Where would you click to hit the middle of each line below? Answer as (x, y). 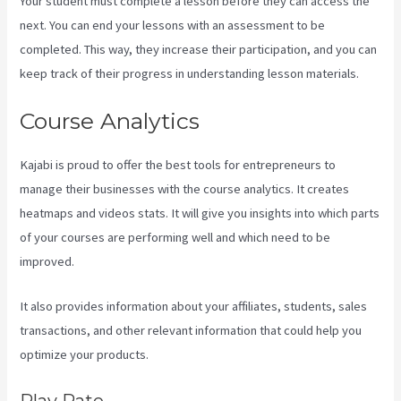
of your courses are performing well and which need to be (175, 238)
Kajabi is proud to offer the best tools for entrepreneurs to (178, 165)
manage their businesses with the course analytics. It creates (185, 189)
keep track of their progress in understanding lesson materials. (190, 73)
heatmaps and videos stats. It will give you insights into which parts (200, 213)
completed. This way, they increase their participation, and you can (199, 49)
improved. (47, 262)
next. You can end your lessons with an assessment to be (173, 25)
